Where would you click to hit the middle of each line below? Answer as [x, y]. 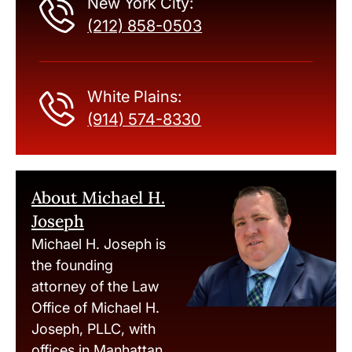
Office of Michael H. [95, 308]
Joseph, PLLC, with [93, 329]
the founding [72, 266]
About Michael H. [98, 198]
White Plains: [135, 97]
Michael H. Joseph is [99, 244]
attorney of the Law [95, 287]
